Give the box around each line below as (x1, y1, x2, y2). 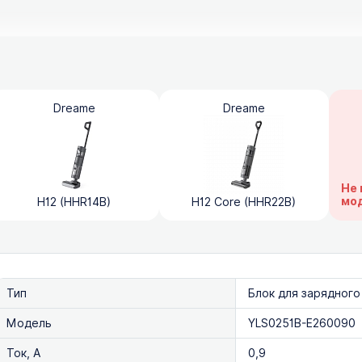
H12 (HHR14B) (37, 194, 112, 210)
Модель (6, 315, 52, 331)
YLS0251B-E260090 (248, 315, 356, 331)
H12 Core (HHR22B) (192, 194, 297, 210)
